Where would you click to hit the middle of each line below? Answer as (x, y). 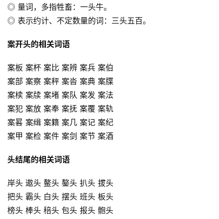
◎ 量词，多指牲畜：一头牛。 (59, 7)
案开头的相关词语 (39, 44)
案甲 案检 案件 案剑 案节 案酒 (60, 136)
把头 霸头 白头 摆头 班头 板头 (60, 196)
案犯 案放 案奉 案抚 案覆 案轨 (60, 108)
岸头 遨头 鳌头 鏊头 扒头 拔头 (60, 183)
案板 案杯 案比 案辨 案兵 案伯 (60, 67)
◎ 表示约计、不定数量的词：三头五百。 (79, 20)
